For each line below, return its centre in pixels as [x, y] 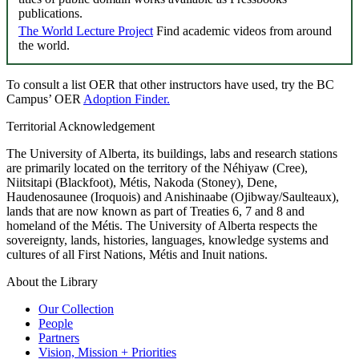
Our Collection [76, 309]
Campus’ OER [45, 99]
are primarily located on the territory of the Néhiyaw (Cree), [157, 168]
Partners [59, 338]
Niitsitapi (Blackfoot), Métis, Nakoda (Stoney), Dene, [142, 183]
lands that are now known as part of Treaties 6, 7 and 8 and [155, 212]
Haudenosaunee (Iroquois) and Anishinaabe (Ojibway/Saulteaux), [173, 197]
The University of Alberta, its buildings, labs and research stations [172, 154]
